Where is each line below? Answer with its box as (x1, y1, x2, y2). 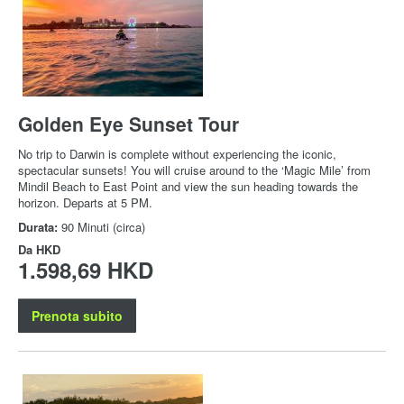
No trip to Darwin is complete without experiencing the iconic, (18, 145, 336, 163)
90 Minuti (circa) (61, 218, 145, 236)
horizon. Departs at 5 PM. (18, 194, 152, 212)
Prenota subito (32, 307, 123, 326)
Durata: (18, 218, 61, 236)
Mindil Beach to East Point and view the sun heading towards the (18, 178, 358, 196)
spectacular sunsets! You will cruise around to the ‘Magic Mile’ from (18, 161, 371, 179)
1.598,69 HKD (18, 254, 153, 286)
